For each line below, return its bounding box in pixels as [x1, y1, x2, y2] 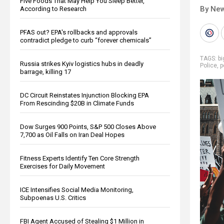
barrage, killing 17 [20, 67, 71, 75]
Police [200, 61, 217, 69]
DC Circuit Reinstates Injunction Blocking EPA [20, 91, 149, 99]
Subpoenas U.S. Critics [20, 193, 86, 201]
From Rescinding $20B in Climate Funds [20, 99, 134, 107]
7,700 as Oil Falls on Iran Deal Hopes [20, 130, 124, 138]
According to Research [20, 4, 86, 12]
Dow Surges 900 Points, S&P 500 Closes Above [20, 122, 156, 130]
